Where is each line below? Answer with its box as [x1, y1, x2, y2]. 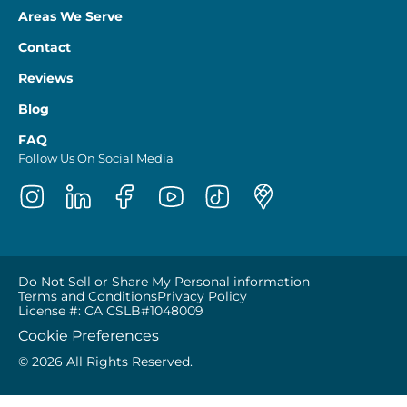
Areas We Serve [18, 7, 123, 25]
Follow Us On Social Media [18, 150, 174, 165]
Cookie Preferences [18, 326, 159, 344]
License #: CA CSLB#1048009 [18, 302, 203, 319]
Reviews [18, 69, 73, 86]
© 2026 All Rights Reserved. [18, 352, 193, 370]
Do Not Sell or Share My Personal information [18, 273, 310, 290]
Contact [18, 38, 71, 55]
